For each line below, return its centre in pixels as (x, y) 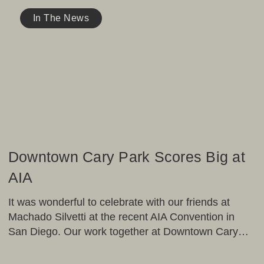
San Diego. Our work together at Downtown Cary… (128, 232)
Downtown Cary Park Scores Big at (126, 157)
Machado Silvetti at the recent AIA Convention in (121, 217)
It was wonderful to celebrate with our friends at (119, 202)
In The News (61, 18)
